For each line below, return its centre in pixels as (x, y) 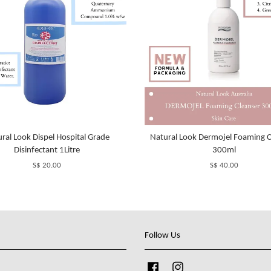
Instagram (202, 265)
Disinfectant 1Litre (47, 150)
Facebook (177, 265)
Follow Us (162, 235)
